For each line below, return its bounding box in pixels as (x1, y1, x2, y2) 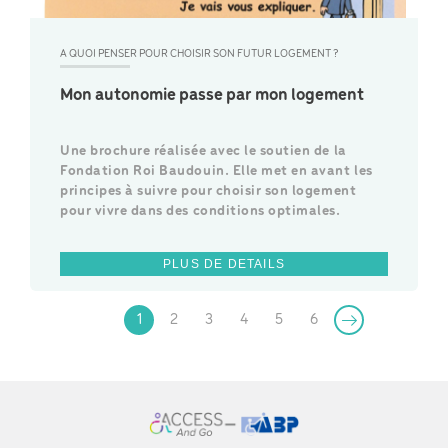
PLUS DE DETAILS (163, 257, 285, 272)
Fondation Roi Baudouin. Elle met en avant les (60, 164, 373, 180)
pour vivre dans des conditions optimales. (60, 204, 341, 220)
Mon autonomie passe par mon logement (60, 86, 364, 106)
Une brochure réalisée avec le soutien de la (60, 144, 347, 160)
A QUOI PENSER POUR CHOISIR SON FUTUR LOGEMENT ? (60, 48, 339, 61)
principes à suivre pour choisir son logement (60, 184, 357, 200)
